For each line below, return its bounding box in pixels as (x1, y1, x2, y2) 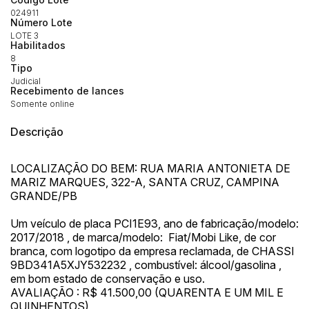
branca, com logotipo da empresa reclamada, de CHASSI (10, 244, 295, 259)
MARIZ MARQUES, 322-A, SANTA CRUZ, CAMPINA (10, 175, 279, 190)
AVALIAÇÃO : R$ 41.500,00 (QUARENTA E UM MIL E (10, 286, 283, 300)
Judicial (10, 76, 41, 87)
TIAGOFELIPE (174, 5, 228, 16)
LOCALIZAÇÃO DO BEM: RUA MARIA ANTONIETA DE (10, 161, 290, 176)
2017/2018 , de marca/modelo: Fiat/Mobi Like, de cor (10, 230, 276, 245)
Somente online (10, 99, 74, 110)
